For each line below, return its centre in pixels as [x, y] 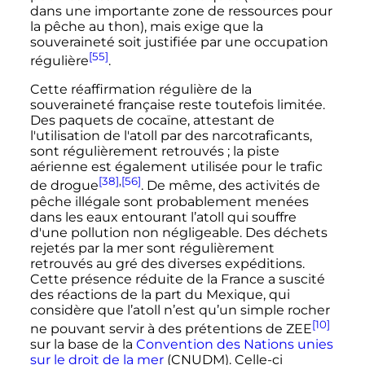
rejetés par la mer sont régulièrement [152, 248]
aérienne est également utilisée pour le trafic [176, 167]
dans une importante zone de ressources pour [181, 11]
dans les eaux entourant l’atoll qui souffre [163, 217]
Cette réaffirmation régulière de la [141, 90]
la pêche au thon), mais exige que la [146, 26]
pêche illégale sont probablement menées [169, 201]
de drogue [64, 186]
